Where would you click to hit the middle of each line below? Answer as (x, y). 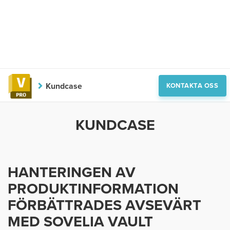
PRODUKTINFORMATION (93, 189)
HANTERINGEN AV (72, 172)
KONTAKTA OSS (193, 85)
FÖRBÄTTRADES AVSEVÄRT (104, 205)
